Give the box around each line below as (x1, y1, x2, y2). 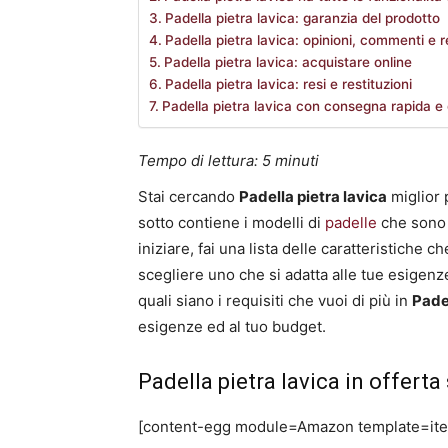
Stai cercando (138, 187, 239, 207)
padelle (325, 213, 377, 233)
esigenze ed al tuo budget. (138, 317, 326, 337)
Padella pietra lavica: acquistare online (163, 54, 412, 71)
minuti (275, 151, 319, 171)
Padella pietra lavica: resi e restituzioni (164, 76, 412, 93)
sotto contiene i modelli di (138, 213, 325, 233)
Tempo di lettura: (138, 151, 262, 171)
